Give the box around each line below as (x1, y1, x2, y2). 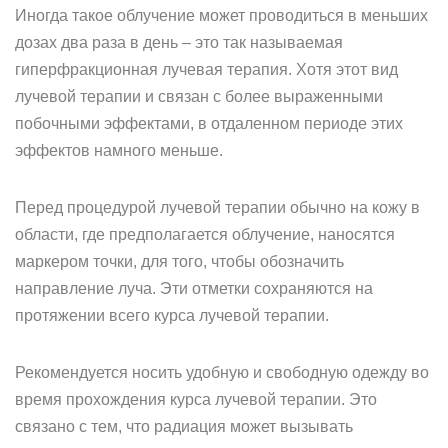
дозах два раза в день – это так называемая (15, 34, 343, 51)
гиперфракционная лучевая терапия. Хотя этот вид (15, 61, 398, 78)
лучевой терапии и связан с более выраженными (15, 88, 383, 105)
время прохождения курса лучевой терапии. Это (15, 391, 377, 408)
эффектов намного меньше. (15, 142, 223, 159)
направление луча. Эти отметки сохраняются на (15, 280, 373, 297)
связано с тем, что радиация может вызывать (15, 418, 353, 435)
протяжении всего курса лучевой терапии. (15, 307, 329, 324)
